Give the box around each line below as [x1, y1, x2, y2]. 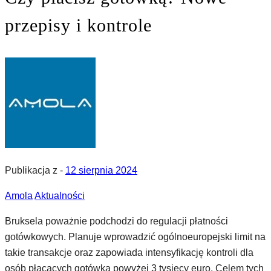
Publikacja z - [5, 165, 65, 175]
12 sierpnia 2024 [65, 165, 137, 175]
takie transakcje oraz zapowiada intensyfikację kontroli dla [5, 247, 253, 258]
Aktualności [34, 191, 85, 201]
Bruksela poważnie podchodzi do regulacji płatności [5, 216, 228, 226]
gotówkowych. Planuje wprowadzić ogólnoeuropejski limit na [5, 232, 266, 242]
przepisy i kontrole [5, 15, 152, 35]
